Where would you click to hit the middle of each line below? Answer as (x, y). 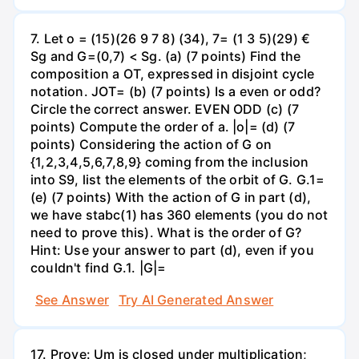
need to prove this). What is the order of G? (166, 233)
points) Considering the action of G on (151, 145)
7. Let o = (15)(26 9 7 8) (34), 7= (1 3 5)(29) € (171, 39)
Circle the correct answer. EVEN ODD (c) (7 (165, 109)
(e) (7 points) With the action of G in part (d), (171, 198)
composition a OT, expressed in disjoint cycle (173, 74)
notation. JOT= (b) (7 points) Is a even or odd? (175, 92)
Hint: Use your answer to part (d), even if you (172, 250)
